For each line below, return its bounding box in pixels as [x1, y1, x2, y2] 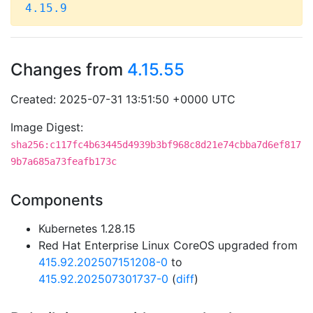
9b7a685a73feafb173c [10, 156, 117, 167]
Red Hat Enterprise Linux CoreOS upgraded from [38, 238, 298, 252]
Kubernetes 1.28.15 [38, 221, 136, 235]
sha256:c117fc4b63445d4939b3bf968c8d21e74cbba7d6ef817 [10, 139, 301, 150]
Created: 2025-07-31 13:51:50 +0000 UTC [10, 92, 235, 106]
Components [10, 191, 103, 209]
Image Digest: [10, 120, 83, 134]
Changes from [10, 59, 127, 80]
